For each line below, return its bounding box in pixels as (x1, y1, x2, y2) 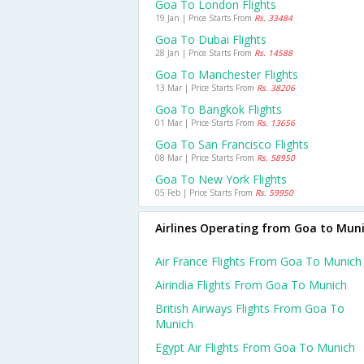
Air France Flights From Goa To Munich (155, 253, 362, 269)
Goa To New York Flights (155, 171, 287, 187)
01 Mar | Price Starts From (155, 117, 257, 128)
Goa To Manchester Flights (155, 67, 298, 82)
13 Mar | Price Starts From (155, 82, 257, 93)
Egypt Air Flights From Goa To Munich (155, 340, 355, 355)
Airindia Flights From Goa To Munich (155, 277, 347, 292)
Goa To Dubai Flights (155, 32, 266, 47)
